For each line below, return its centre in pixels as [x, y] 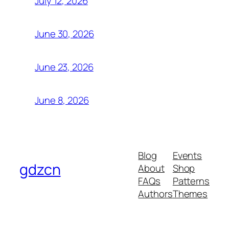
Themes [190, 194]
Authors [155, 194]
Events [187, 156]
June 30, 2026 [64, 34]
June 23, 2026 [64, 67]
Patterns [191, 181]
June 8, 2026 [62, 100]
